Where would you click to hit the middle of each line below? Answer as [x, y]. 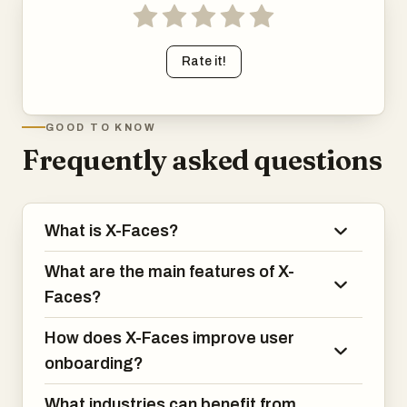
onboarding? [94, 363]
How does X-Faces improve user [169, 338]
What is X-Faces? [112, 231]
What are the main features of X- [169, 272]
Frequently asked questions [202, 160]
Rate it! [203, 61]
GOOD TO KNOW [101, 127]
